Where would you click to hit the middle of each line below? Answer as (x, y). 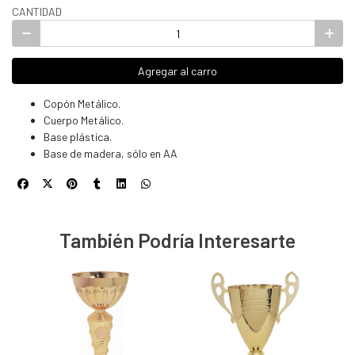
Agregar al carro (177, 71)
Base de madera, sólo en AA (111, 154)
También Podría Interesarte (177, 240)
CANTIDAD (37, 12)
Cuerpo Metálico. (84, 120)
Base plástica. (78, 137)
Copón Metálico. (82, 104)
